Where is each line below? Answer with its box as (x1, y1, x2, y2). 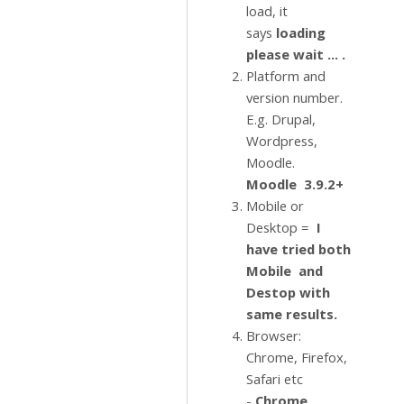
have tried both (246, 240, 351, 258)
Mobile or (246, 197, 304, 215)
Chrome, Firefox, (246, 348, 347, 366)
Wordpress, (246, 132, 317, 150)
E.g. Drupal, (246, 110, 316, 128)
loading (276, 23, 326, 41)
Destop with (246, 283, 330, 301)
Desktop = (246, 218, 313, 236)
